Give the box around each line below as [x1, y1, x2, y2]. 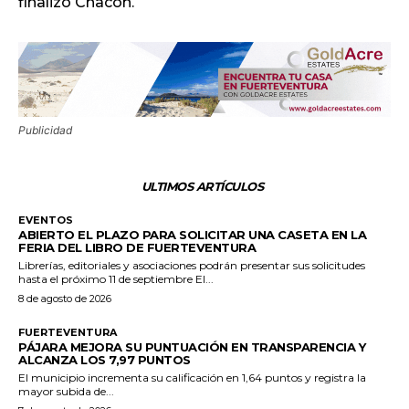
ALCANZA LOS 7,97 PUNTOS [18, 351, 191, 367]
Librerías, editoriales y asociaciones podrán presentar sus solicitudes [18, 257, 365, 272]
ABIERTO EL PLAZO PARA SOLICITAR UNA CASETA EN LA [18, 226, 366, 242]
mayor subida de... [18, 383, 114, 398]
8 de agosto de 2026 [18, 291, 111, 305]
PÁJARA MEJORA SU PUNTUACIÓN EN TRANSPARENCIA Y [18, 339, 365, 354]
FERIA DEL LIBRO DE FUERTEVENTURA [18, 239, 256, 255]
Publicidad [18, 122, 72, 137]
